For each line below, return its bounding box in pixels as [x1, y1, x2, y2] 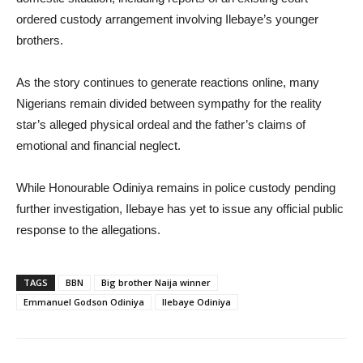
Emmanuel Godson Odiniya [23, 295, 144, 308]
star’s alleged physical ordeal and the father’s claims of [16, 117, 305, 131]
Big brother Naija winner [101, 275, 211, 288]
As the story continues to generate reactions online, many [16, 75, 319, 89]
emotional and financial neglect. [16, 138, 181, 152]
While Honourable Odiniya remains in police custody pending [16, 180, 335, 194]
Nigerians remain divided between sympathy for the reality [16, 96, 322, 110]
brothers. [16, 32, 63, 47]
